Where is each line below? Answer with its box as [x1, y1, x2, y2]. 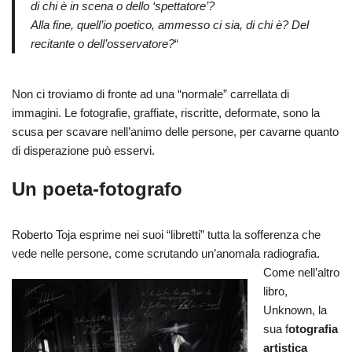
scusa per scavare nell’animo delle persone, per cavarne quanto [12, 125, 339, 139]
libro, [263, 284, 288, 299]
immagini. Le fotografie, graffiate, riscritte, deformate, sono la [12, 106, 320, 120]
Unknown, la [263, 303, 327, 317]
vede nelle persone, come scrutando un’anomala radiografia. [12, 247, 320, 261]
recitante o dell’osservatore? [31, 37, 174, 51]
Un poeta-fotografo [12, 178, 182, 200]
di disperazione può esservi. [12, 144, 155, 158]
